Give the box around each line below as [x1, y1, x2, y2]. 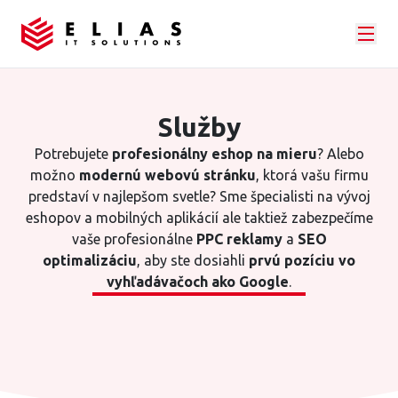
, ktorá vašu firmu [255, 167, 369, 183]
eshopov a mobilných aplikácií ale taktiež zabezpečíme [25, 210, 373, 226]
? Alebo [316, 146, 364, 162]
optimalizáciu [43, 252, 137, 268]
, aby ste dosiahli [137, 252, 249, 268]
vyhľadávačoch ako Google [107, 274, 289, 290]
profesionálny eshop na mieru [111, 146, 317, 162]
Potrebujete [34, 146, 112, 162]
